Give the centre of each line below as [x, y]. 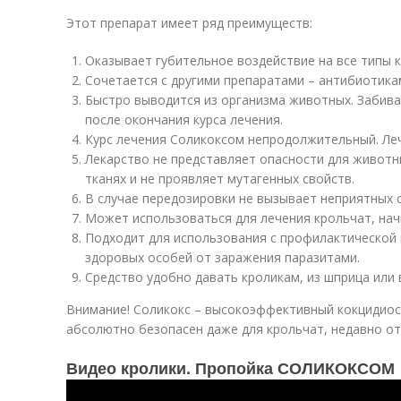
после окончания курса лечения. [184, 119]
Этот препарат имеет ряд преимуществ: [189, 23]
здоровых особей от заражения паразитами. [222, 257]
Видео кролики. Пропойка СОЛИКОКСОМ [230, 368]
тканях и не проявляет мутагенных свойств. [220, 179]
